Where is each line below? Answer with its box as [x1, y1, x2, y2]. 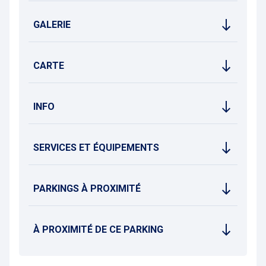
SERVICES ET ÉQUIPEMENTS [33, 142, 159, 153]
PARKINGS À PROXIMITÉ [33, 183, 141, 194]
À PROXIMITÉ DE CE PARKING [33, 224, 163, 235]
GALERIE [33, 19, 71, 30]
